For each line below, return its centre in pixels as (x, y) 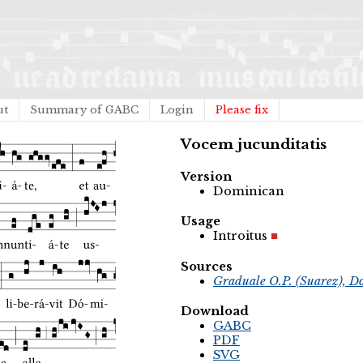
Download (215, 312)
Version (206, 176)
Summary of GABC (84, 110)
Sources (207, 266)
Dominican (249, 191)
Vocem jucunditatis (254, 145)
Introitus (240, 236)
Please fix (242, 110)
